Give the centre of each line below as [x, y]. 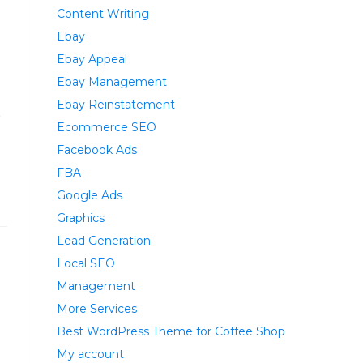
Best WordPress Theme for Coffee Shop [171, 332]
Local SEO [86, 264]
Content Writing [103, 14]
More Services [97, 309]
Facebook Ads [97, 150]
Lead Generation [104, 241]
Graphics [81, 218]
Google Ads [90, 196]
